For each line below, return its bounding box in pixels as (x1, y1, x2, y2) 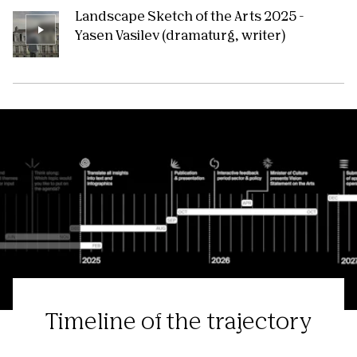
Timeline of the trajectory (45, 312, 312, 335)
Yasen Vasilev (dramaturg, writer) (75, 30, 285, 44)
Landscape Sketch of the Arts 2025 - (75, 11, 304, 25)
